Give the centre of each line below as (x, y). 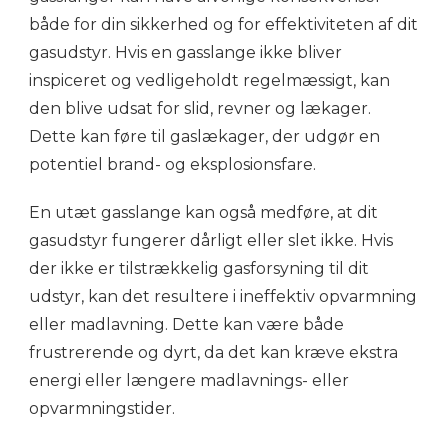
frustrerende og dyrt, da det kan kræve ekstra (213, 352)
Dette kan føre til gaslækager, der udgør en (204, 136)
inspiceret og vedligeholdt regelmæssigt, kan (209, 80)
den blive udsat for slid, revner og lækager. (200, 108)
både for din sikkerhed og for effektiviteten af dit (223, 24)
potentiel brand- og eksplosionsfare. (172, 164)
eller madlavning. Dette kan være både (186, 324)
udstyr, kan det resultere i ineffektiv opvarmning (223, 296)
